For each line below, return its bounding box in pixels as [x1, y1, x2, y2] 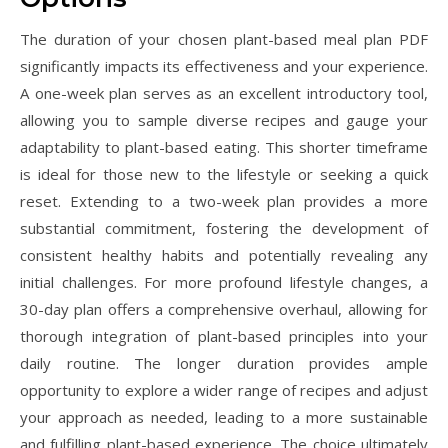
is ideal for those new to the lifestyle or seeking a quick [20, 164, 428, 184]
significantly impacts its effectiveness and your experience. [20, 56, 428, 76]
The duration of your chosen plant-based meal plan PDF [20, 29, 428, 49]
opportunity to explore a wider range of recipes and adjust [20, 380, 428, 400]
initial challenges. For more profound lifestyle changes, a [20, 272, 428, 292]
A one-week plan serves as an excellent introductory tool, [20, 83, 428, 103]
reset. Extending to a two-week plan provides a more [20, 191, 428, 211]
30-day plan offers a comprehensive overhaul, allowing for [20, 299, 428, 319]
